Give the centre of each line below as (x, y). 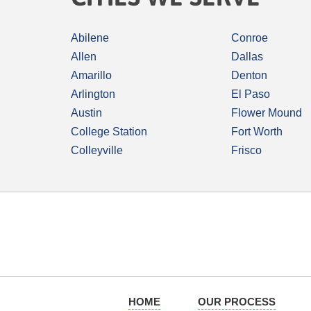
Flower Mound (267, 113)
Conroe (250, 38)
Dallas (247, 57)
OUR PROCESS (237, 302)
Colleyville (97, 151)
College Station (109, 132)
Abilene (90, 38)
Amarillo (91, 76)
